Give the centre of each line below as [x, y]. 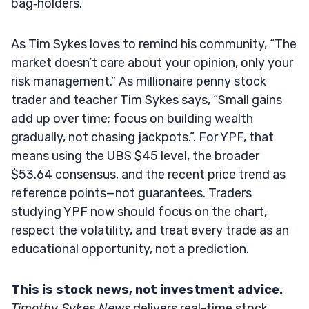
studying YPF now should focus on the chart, [139, 211]
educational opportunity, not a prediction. [130, 249]
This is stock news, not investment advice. [147, 289]
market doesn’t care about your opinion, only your [152, 62]
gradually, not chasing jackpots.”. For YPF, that [142, 137]
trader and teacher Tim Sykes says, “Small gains [147, 100]
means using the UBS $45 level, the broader [135, 156]
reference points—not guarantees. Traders [131, 193]
